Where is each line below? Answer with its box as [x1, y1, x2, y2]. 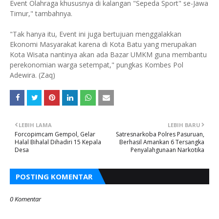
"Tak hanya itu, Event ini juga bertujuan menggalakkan [10, 29, 181, 39]
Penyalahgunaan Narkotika [131, 146, 204, 154]
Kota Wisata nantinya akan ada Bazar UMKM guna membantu [10, 50, 207, 59]
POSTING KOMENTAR [16, 172, 92, 181]
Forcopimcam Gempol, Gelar [15, 130, 95, 138]
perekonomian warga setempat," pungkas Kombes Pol [10, 60, 183, 69]
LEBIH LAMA [19, 121, 52, 129]
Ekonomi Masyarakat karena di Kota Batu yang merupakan [10, 40, 197, 49]
